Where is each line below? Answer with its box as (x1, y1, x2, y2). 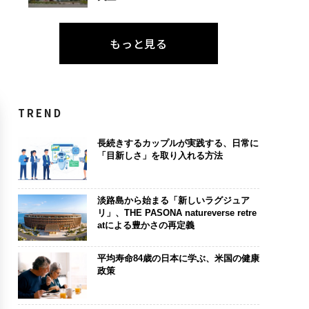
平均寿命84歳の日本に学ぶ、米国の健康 (97, 252, 259, 263)
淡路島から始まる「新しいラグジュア (97, 195, 250, 206)
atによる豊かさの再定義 (97, 220, 195, 231)
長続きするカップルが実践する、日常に (97, 137, 259, 148)
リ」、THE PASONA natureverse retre (97, 208, 257, 219)
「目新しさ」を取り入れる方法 (97, 150, 223, 161)
